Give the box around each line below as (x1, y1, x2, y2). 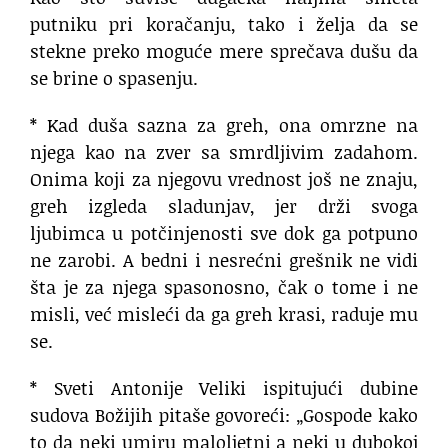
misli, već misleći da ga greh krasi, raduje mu (30, 301, 418, 328)
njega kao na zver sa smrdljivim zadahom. (30, 139, 418, 166)
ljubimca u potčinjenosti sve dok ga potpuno (30, 220, 418, 247)
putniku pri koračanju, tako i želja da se (30, 11, 418, 38)
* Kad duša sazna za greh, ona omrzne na (30, 112, 418, 139)
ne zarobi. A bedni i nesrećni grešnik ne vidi (30, 247, 418, 274)
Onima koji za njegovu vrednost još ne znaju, (30, 166, 418, 193)
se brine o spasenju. (30, 65, 198, 92)
